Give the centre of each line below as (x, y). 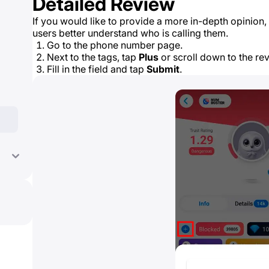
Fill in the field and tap (97, 69)
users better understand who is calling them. (130, 33)
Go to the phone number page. (115, 45)
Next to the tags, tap (93, 57)
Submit (163, 69)
